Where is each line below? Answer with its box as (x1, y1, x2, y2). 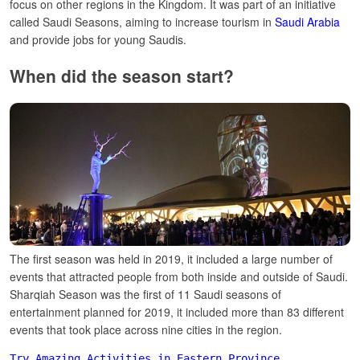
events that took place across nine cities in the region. (10, 321, 282, 337)
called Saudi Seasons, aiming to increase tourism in (10, 14, 275, 31)
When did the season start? (10, 63, 234, 88)
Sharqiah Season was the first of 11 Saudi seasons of (10, 285, 281, 302)
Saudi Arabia (275, 14, 340, 31)
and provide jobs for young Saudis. (10, 31, 186, 48)
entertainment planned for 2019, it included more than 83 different (10, 303, 344, 320)
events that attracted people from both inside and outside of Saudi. (10, 268, 348, 284)
